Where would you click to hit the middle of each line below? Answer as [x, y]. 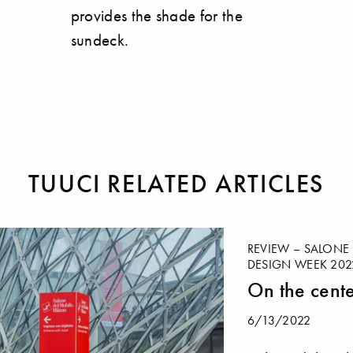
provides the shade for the [156, 16]
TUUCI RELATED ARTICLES [176, 184]
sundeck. [100, 40]
